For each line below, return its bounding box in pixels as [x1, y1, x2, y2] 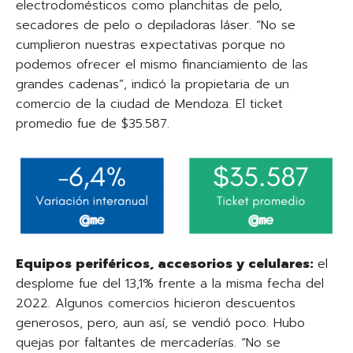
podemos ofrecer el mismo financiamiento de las [16, 54, 308, 74]
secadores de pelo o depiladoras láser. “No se [16, 15, 295, 35]
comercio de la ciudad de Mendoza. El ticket [16, 94, 283, 113]
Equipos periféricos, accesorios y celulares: [16, 254, 318, 273]
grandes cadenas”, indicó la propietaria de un [16, 74, 289, 94]
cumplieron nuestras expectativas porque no [16, 35, 285, 54]
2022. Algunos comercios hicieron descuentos [16, 293, 295, 313]
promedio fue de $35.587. [16, 113, 169, 133]
